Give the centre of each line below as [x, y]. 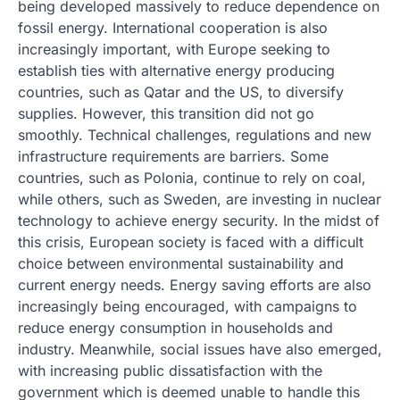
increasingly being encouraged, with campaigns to [187, 306]
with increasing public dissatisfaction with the [170, 371]
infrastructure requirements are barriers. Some [173, 156]
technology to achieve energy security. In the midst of [199, 221]
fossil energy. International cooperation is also [173, 28]
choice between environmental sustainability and [181, 263]
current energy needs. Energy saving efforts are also [195, 285]
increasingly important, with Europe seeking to [174, 49]
